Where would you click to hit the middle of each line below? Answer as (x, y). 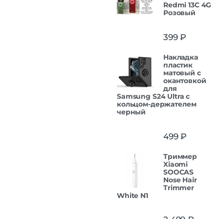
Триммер (180, 156)
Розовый (180, 13)
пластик (178, 65)
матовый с (182, 73)
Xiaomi (176, 164)
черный (131, 112)
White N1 (132, 195)
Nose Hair (180, 180)
